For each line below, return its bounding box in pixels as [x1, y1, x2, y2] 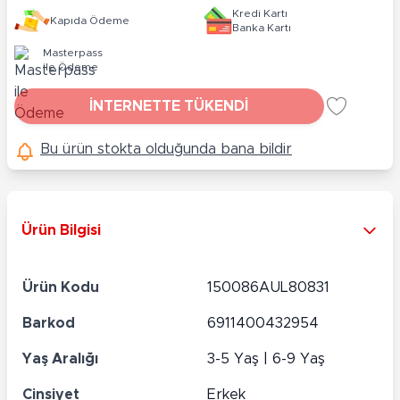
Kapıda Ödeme [50, 14, 129, 26]
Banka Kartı [232, 21, 291, 33]
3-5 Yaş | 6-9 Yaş [207, 351, 325, 366]
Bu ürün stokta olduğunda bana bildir [40, 141, 292, 156]
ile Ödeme [43, 61, 98, 72]
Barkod [22, 315, 75, 330]
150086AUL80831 [207, 279, 329, 295]
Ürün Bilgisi [21, 222, 101, 237]
